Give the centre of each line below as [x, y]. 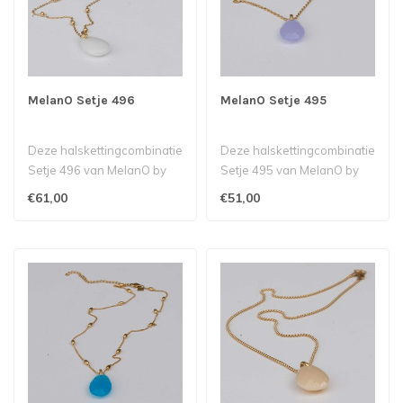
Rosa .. [46, 210]
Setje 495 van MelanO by [290, 170]
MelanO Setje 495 [273, 100]
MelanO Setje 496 [81, 100]
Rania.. [239, 210]
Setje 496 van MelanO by [97, 170]
